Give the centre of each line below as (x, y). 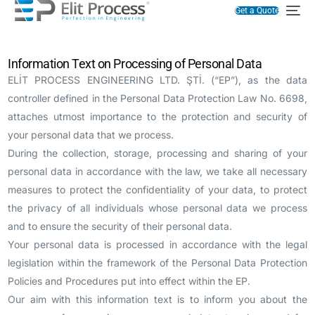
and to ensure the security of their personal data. (120, 226)
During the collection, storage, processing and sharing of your (157, 153)
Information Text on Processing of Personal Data (135, 64)
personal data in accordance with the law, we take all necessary (157, 171)
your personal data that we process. (91, 135)
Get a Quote (257, 11)
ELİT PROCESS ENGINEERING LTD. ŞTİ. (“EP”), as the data (157, 80)
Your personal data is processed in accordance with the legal (157, 244)
